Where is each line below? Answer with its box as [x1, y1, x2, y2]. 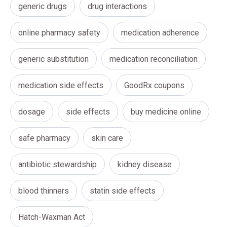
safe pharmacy [18, 133, 70, 143]
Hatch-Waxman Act [18, 212, 85, 222]
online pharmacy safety [18, 28, 100, 38]
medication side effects [18, 81, 103, 91]
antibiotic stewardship [18, 160, 97, 170]
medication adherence [121, 28, 199, 38]
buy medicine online [131, 107, 201, 117]
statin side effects [90, 186, 156, 196]
